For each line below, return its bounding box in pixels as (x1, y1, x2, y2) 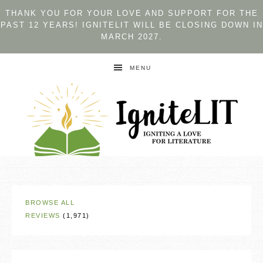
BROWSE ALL (25, 198, 75, 206)
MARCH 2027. (100, 32, 163, 41)
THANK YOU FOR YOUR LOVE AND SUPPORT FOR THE (5, 9, 258, 18)
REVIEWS (25, 211, 60, 219)
